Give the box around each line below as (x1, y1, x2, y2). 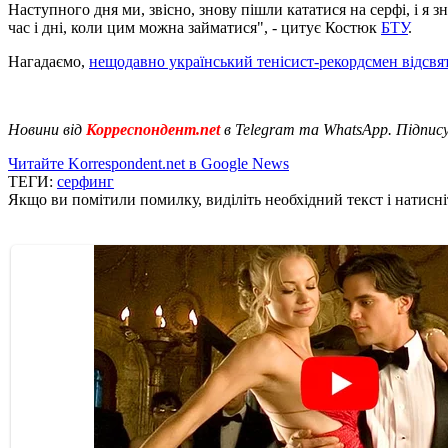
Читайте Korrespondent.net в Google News (8, 154, 289, 172)
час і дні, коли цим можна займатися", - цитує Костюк (8, 18, 381, 36)
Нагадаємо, (8, 52, 89, 70)
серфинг (57, 172, 114, 190)
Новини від (8, 120, 82, 138)
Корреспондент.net (82, 120, 224, 138)
